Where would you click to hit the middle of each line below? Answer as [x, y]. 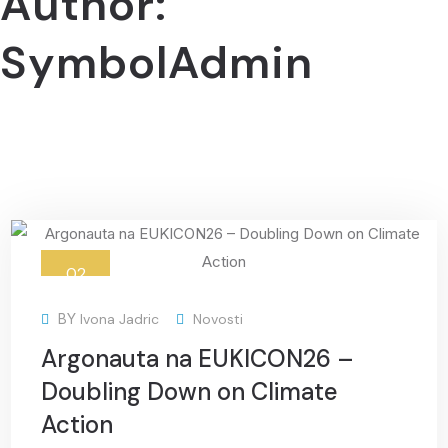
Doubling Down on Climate [190, 392]
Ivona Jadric [120, 319]
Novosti [217, 319]
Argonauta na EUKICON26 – [198, 359]
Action [77, 425]
